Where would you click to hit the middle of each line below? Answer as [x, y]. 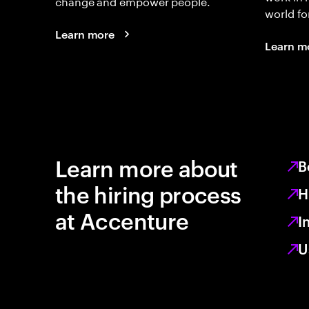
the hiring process [148, 193]
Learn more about [147, 167]
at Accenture [122, 220]
